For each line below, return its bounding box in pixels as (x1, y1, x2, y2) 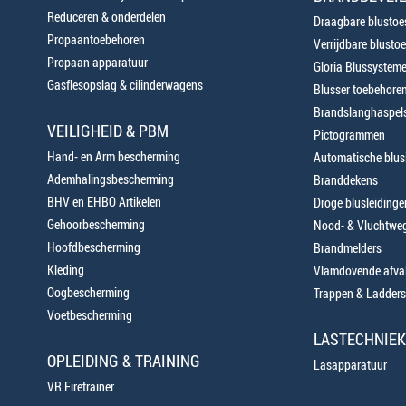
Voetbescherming (47, 306, 132, 324)
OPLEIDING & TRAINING (47, 350, 200, 372)
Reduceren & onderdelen (47, 8, 166, 25)
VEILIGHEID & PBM (47, 120, 169, 141)
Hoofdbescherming (47, 238, 140, 256)
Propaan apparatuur (47, 53, 148, 71)
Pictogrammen (313, 126, 385, 143)
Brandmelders (313, 239, 382, 256)
